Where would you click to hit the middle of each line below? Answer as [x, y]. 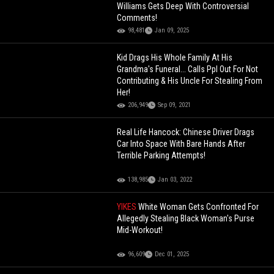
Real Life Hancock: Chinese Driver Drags [186, 132]
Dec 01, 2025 [172, 254]
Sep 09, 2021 [175, 105]
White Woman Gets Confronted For [199, 207]
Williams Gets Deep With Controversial [183, 6]
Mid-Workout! [140, 230]
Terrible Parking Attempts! [161, 156]
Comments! [137, 18]
